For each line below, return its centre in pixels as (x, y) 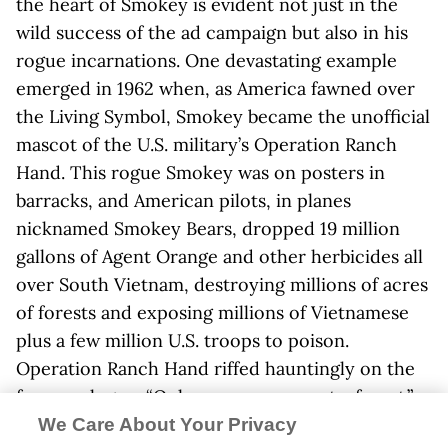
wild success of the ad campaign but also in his (212, 33)
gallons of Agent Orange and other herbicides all (219, 257)
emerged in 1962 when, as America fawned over (215, 89)
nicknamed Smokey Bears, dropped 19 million (208, 229)
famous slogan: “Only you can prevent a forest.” (214, 397)
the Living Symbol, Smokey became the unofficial (223, 117)
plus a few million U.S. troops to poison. (182, 341)
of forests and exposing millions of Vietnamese (212, 313)
